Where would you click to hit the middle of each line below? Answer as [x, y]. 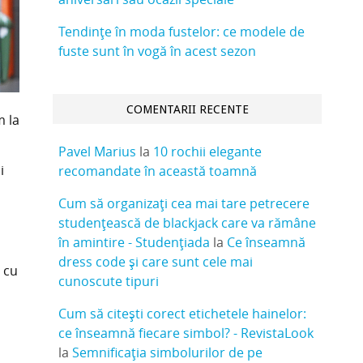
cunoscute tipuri [109, 281]
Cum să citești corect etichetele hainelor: [183, 313]
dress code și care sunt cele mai [156, 261]
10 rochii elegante [208, 151]
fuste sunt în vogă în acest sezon [158, 51]
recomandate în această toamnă [158, 171]
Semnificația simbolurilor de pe [168, 352]
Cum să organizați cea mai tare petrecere [184, 203]
